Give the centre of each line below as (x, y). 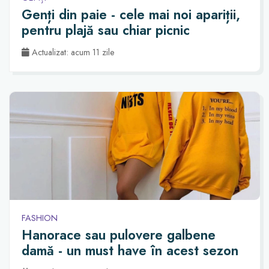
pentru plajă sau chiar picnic (106, 30)
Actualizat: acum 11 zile (72, 52)
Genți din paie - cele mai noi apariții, (131, 15)
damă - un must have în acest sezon (130, 251)
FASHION (40, 218)
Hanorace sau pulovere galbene (119, 235)
